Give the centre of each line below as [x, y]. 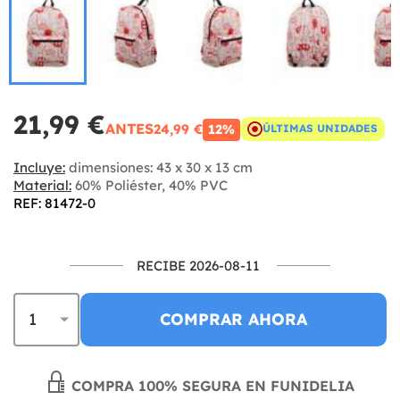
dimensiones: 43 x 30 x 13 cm [159, 167]
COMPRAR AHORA [233, 319]
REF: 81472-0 [54, 203]
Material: [42, 185]
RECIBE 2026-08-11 [198, 265]
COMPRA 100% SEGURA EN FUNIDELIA [211, 385]
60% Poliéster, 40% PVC [150, 185]
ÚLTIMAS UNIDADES [320, 128]
